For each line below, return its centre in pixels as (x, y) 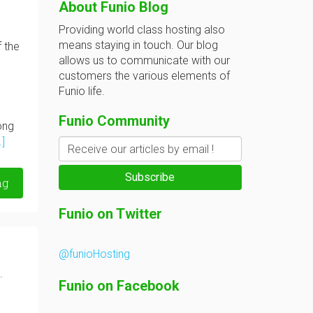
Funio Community (114, 121)
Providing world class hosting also (141, 30)
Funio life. (81, 91)
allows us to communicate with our (144, 60)
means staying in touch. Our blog (138, 45)
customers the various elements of (144, 76)
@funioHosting (94, 254)
